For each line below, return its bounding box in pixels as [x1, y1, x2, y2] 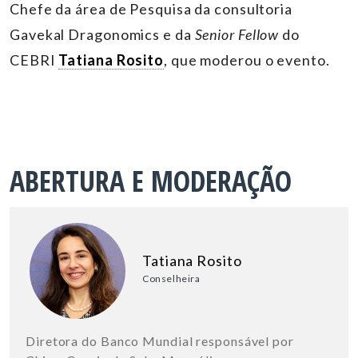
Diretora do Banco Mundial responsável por [26, 332, 294, 348]
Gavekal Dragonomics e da [10, 25, 195, 43]
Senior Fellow [194, 25, 280, 43]
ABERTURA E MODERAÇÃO [10, 161, 292, 201]
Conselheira [142, 272, 201, 284]
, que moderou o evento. [164, 50, 333, 69]
